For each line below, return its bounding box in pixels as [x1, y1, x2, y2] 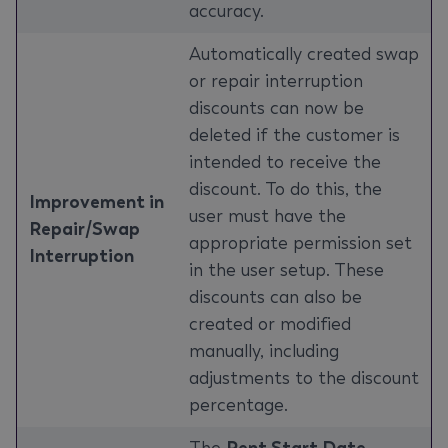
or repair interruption [189, 70, 363, 92]
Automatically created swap [189, 43, 419, 65]
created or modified [189, 313, 351, 335]
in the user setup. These [189, 259, 384, 281]
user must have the [189, 205, 346, 227]
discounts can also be [189, 286, 362, 308]
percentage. [189, 394, 288, 416]
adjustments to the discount [189, 367, 419, 389]
